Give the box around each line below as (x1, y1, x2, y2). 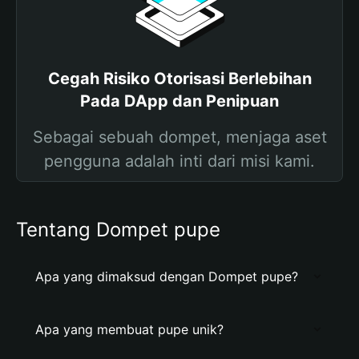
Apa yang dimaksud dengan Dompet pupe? (35, 268, 298, 284)
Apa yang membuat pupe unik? (35, 321, 224, 337)
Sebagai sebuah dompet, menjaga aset (32, 127, 327, 147)
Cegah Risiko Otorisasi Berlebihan (47, 69, 312, 88)
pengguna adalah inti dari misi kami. (44, 151, 315, 171)
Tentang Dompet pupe (16, 218, 220, 241)
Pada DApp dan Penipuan (80, 91, 279, 111)
